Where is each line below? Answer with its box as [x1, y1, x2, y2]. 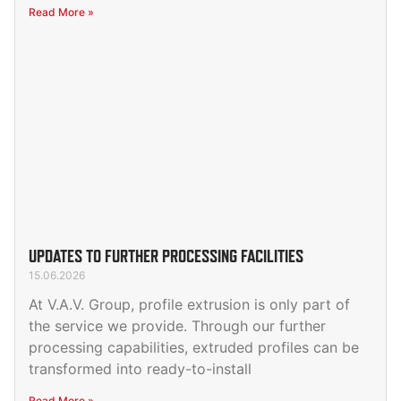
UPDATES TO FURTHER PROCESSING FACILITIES [29, 246, 303, 267]
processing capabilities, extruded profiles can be [29, 338, 359, 357]
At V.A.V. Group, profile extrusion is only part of [29, 295, 350, 314]
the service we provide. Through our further [29, 317, 326, 336]
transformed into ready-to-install [29, 360, 252, 379]
